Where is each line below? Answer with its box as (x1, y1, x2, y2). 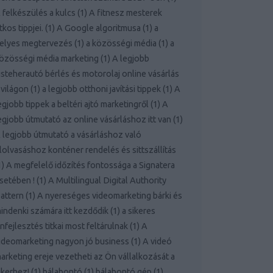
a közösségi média (85, 38, 157, 48)
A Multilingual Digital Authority (48, 175, 166, 185)
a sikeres (121, 206, 155, 216)
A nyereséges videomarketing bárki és (37, 191, 182, 200)
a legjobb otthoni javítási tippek (41, 84, 161, 94)
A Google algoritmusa (56, 23, 141, 33)
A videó (142, 236, 172, 246)
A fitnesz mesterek (88, 8, 162, 18)
